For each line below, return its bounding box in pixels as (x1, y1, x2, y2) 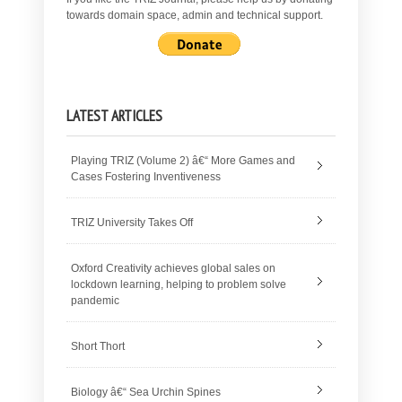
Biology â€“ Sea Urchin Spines (71, 386, 221, 399)
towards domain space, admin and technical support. (66, 9, 323, 22)
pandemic (71, 294, 119, 308)
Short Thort (71, 340, 125, 354)
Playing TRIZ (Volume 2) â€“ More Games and (71, 154, 295, 168)
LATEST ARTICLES (66, 106, 162, 127)
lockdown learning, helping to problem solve (71, 278, 286, 292)
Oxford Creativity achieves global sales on (71, 262, 275, 275)
